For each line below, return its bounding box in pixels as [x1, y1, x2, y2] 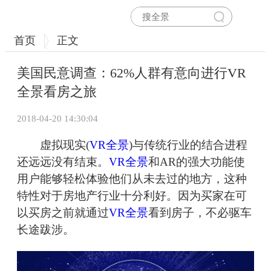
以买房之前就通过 [17, 206, 109, 220]
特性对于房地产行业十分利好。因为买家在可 [17, 189, 247, 203]
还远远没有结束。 [17, 155, 109, 169]
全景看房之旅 [17, 84, 97, 100]
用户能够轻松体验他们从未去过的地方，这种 [17, 172, 247, 186]
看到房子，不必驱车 [148, 206, 252, 220]
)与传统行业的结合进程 [129, 139, 247, 152]
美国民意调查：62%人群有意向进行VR [17, 65, 246, 81]
